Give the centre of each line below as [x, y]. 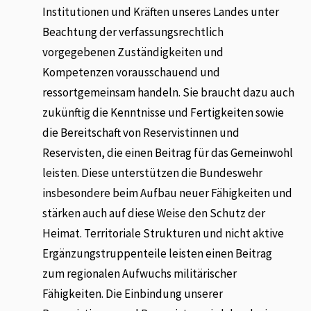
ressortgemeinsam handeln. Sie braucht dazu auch [169, 92]
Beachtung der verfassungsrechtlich [133, 32]
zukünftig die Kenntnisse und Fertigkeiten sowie [163, 112]
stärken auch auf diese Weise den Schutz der [154, 213]
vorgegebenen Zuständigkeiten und [133, 52]
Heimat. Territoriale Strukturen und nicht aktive [163, 233]
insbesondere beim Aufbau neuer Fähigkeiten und [168, 193]
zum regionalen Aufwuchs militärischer [140, 273]
